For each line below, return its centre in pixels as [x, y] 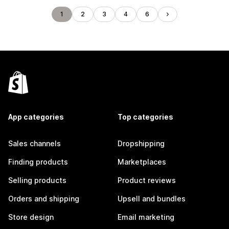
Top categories [145, 117]
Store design [31, 217]
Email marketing [146, 217]
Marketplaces [142, 162]
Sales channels [35, 143]
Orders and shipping [44, 199]
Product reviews [147, 180]
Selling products [37, 180]
